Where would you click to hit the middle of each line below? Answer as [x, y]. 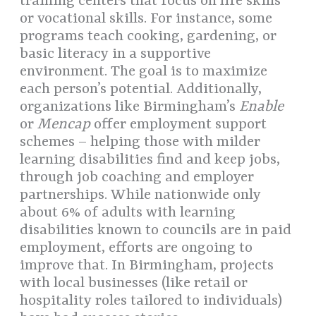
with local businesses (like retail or [134, 284]
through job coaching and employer [137, 178]
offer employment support [179, 125]
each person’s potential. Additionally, [141, 90]
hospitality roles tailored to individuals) [151, 302]
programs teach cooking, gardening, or [148, 37]
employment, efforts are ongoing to [136, 249]
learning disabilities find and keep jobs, [150, 160]
